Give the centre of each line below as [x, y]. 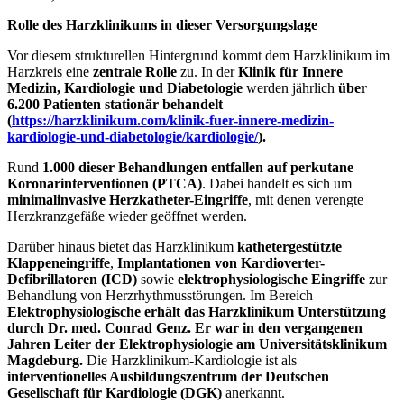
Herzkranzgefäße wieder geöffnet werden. [127, 216]
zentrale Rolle [135, 72]
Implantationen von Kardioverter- [221, 263]
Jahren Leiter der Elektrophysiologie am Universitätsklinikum [197, 344]
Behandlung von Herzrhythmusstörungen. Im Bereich [160, 296]
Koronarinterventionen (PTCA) [105, 184]
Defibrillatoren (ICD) [72, 280]
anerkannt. [253, 393]
